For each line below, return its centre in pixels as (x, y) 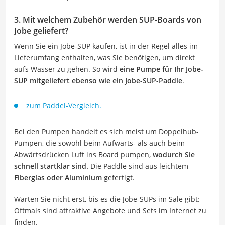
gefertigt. (118, 177)
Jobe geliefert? (41, 30)
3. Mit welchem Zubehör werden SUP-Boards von (108, 19)
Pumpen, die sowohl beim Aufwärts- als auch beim (99, 143)
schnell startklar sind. (51, 166)
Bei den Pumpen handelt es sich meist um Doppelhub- (106, 131)
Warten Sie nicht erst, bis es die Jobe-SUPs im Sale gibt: (107, 199)
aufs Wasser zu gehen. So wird (67, 69)
